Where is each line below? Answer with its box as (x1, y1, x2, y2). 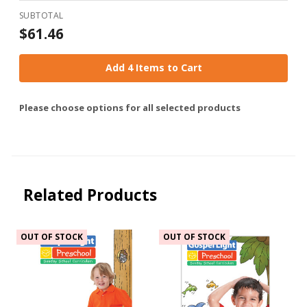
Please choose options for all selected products (19, 101, 241, 114)
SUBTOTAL (19, 10, 64, 22)
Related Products (23, 184, 157, 206)
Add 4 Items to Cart (105, 61, 202, 75)
